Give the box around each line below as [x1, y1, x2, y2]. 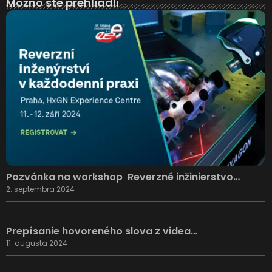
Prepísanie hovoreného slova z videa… [6, 223, 197, 238]
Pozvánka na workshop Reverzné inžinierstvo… [6, 169, 240, 184]
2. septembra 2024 [6, 183, 75, 194]
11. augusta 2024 [6, 237, 67, 248]
